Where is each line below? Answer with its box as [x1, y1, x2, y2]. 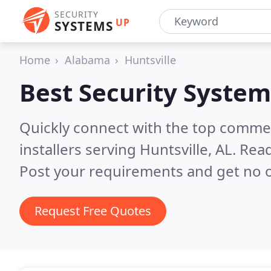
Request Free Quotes [34, 203, 151, 219]
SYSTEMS [54, 18, 113, 34]
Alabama [65, 53, 110, 67]
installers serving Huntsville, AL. [19, 139, 240, 159]
